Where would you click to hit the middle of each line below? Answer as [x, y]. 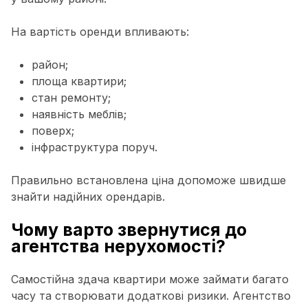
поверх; [53, 131]
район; [50, 65]
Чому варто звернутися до [129, 230]
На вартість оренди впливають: [100, 32]
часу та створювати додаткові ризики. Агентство [151, 296]
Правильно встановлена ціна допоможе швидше [148, 180]
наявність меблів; [79, 114]
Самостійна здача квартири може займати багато [150, 279]
